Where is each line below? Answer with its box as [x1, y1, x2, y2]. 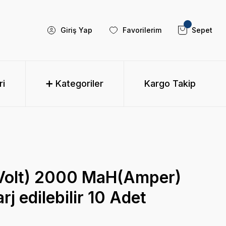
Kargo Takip [144, 78, 196, 89]
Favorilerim [122, 26, 161, 34]
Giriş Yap [60, 26, 92, 34]
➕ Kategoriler [46, 78, 103, 89]
